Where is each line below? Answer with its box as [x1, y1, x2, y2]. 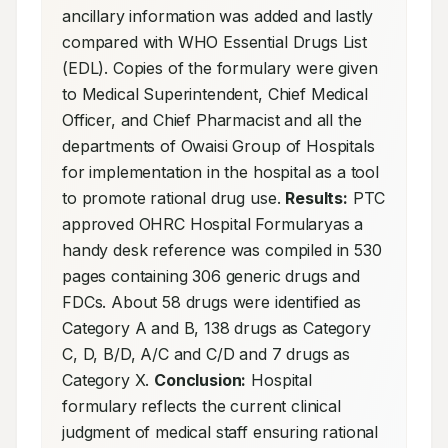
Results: [285, 188, 348, 208]
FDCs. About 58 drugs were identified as [62, 292, 361, 312]
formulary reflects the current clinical [62, 396, 341, 416]
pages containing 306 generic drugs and [62, 266, 360, 286]
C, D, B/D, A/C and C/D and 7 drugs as [62, 344, 351, 364]
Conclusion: [154, 370, 247, 390]
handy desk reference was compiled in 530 [62, 240, 382, 260]
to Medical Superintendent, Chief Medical [62, 84, 368, 104]
